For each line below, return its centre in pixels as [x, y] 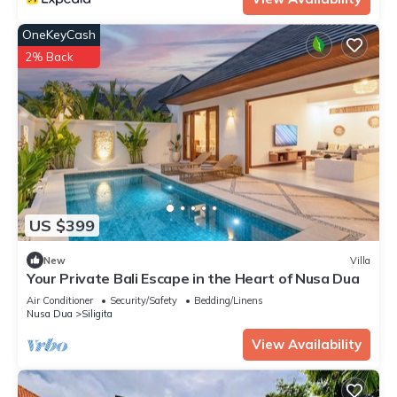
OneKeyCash [59, 35]
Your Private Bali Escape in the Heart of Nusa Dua [193, 279]
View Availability [307, 345]
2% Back [49, 57]
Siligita [97, 314]
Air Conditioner [60, 301]
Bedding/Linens [229, 301]
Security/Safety [144, 301]
